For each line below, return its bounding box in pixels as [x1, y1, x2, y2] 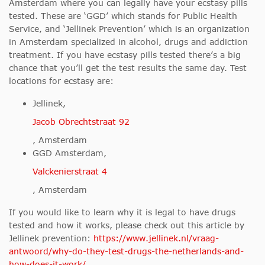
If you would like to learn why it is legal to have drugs [9, 207, 235, 218]
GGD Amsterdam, [33, 148, 109, 159]
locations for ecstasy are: [9, 76, 114, 86]
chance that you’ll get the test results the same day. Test [9, 63, 247, 73]
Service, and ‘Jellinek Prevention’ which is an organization [9, 24, 250, 34]
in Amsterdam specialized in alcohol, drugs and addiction [9, 37, 248, 47]
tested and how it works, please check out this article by [9, 220, 244, 231]
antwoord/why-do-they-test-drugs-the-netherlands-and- [9, 246, 244, 257]
